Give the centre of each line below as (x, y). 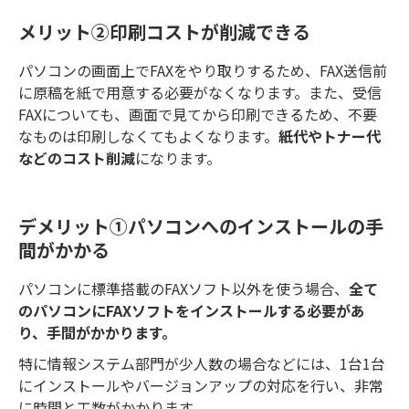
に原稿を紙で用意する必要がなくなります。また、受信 (200, 92)
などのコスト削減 (77, 157)
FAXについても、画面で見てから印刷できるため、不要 (198, 114)
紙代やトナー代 (330, 136)
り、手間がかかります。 (97, 333)
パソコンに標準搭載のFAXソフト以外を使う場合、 (184, 289)
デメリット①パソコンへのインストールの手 (201, 226)
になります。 (178, 157)
